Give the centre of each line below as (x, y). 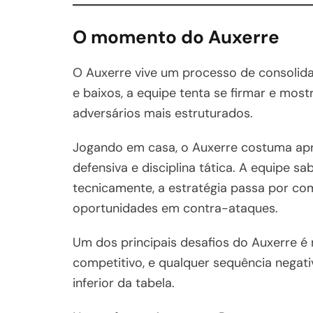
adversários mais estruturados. (163, 113)
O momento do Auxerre (176, 37)
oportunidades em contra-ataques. (175, 208)
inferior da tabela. (124, 283)
